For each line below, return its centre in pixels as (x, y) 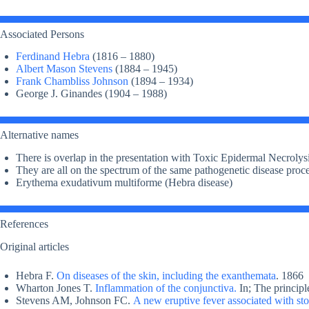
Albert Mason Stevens (64, 69)
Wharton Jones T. (56, 288)
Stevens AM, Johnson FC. (74, 300)
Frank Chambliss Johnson (72, 81)
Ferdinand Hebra (53, 57)
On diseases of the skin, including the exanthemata (166, 275)
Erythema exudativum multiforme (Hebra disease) (124, 183)
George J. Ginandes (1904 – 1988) (91, 94)
